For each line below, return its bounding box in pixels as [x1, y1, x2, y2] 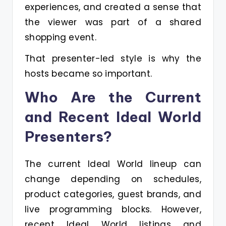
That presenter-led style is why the [25, 52, 201, 65]
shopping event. [25, 31, 97, 43]
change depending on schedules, [25, 173, 201, 185]
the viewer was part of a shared [25, 16, 201, 28]
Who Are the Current [25, 88, 201, 106]
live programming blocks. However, [25, 203, 201, 215]
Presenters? [25, 127, 112, 145]
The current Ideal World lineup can [25, 157, 201, 170]
